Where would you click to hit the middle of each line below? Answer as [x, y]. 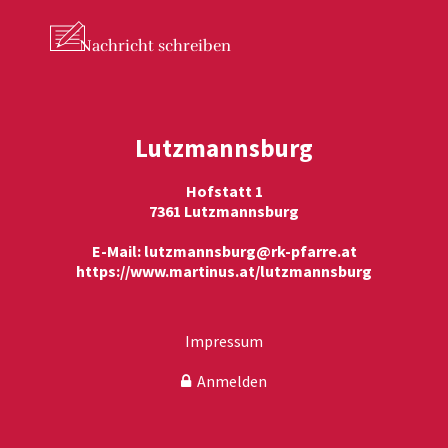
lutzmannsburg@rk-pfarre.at [250, 250]
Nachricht [116, 45]
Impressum [224, 340]
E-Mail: [117, 250]
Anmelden [229, 380]
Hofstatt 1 [224, 190]
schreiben [192, 45]
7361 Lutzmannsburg [224, 210]
